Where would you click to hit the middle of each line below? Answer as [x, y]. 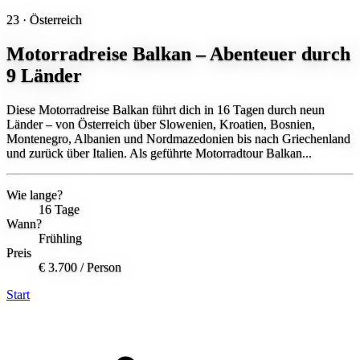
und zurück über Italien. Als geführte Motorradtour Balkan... [159, 153]
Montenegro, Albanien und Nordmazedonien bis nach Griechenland [178, 139]
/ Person [101, 268]
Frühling [60, 239]
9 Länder [44, 76]
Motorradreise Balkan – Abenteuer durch [178, 54]
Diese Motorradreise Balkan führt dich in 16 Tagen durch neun [166, 110]
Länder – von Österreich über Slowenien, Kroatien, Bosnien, [161, 125]
